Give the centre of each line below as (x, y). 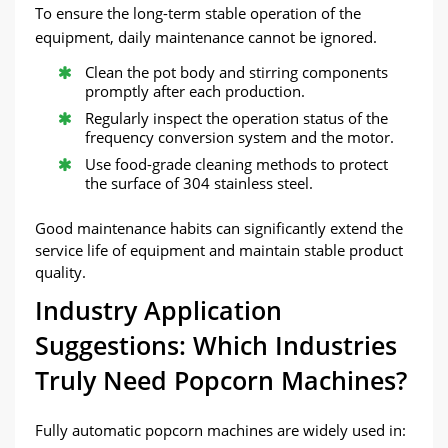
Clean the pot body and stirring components (236, 72)
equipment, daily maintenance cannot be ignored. (206, 37)
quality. (60, 272)
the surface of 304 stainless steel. (199, 183)
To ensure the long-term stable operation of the (198, 13)
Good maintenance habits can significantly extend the (219, 228)
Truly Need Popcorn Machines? (221, 380)
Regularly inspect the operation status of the (236, 118)
